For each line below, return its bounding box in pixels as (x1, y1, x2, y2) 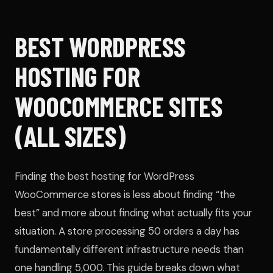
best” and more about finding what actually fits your (15, 205, 252, 219)
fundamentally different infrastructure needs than (15, 242, 244, 256)
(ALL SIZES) (15, 119, 126, 153)
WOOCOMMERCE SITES (15, 90, 223, 123)
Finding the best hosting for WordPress (15, 169, 194, 183)
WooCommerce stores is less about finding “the (15, 187, 235, 201)
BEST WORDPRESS (15, 30, 186, 63)
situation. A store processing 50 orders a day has (15, 224, 239, 238)
